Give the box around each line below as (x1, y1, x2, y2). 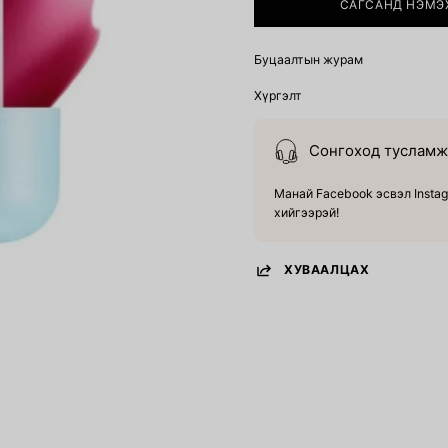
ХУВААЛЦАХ (284, 262, 370, 278)
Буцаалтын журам (254, 51, 363, 67)
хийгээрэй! (274, 204, 339, 220)
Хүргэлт (254, 87, 302, 103)
